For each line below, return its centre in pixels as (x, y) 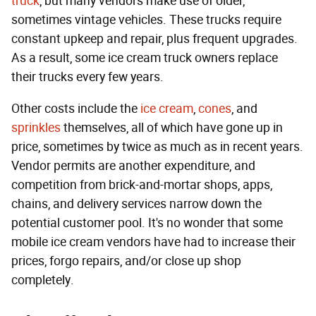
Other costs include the (76, 109)
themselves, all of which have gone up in (172, 128)
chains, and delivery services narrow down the (136, 204)
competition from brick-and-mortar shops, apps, (142, 185)
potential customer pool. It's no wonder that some (147, 223)
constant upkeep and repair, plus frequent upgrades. (154, 39)
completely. (43, 280)
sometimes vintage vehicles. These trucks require (146, 20)
